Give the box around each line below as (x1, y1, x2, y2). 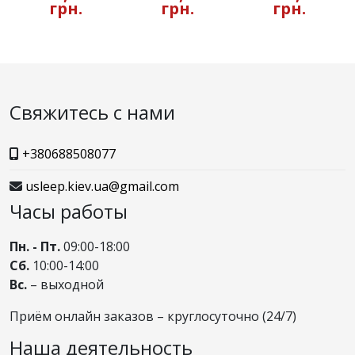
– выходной (27, 276, 104, 294)
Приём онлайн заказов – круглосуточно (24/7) (10, 307, 296, 326)
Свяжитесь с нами (10, 99, 175, 126)
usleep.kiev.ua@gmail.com (25, 177, 179, 196)
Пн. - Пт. (10, 238, 60, 256)
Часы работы (10, 198, 128, 225)
